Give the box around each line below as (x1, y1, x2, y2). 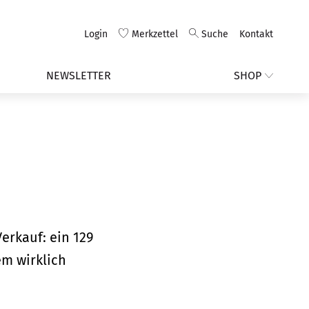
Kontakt (239, 28, 273, 40)
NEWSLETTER (46, 69, 111, 82)
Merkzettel (131, 28, 178, 40)
